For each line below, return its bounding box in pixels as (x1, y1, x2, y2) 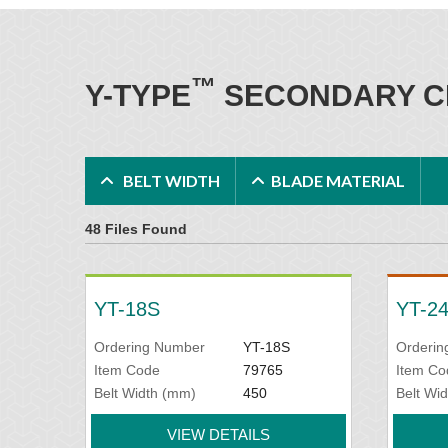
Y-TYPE (84, 79, 191, 112)
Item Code (93, 362, 160, 378)
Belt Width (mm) (93, 385, 196, 401)
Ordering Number (93, 339, 205, 355)
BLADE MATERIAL (270, 171, 405, 190)
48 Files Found (84, 221, 187, 237)
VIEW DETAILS (166, 426, 270, 443)
